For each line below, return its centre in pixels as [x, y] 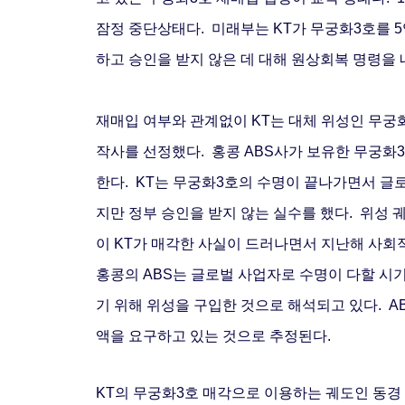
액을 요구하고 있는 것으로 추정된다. [213, 335]
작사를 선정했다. [154, 151]
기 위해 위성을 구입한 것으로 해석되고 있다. [242, 305]
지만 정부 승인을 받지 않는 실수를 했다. [228, 212]
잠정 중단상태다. [154, 28]
